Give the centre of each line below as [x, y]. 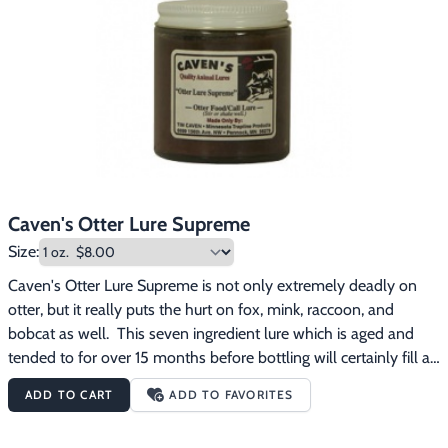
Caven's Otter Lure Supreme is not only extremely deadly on [212, 285]
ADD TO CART [69, 394]
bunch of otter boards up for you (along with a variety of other [217, 381]
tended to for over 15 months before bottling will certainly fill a [219, 357]
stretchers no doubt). [78, 405]
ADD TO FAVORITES [231, 394]
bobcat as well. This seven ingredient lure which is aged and [211, 333]
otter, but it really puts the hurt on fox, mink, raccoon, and [201, 309]
